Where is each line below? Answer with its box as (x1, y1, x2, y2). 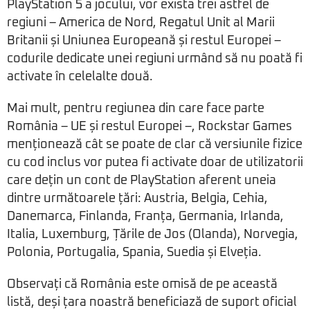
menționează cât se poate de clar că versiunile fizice (7, 138, 302, 152)
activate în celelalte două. (7, 71, 153, 84)
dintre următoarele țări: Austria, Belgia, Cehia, (7, 192, 268, 206)
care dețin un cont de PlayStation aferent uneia (7, 174, 276, 188)
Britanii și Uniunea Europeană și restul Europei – (7, 35, 281, 48)
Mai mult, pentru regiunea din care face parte (7, 102, 264, 116)
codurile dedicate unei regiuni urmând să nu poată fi (7, 53, 302, 66)
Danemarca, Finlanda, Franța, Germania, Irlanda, (7, 210, 284, 224)
